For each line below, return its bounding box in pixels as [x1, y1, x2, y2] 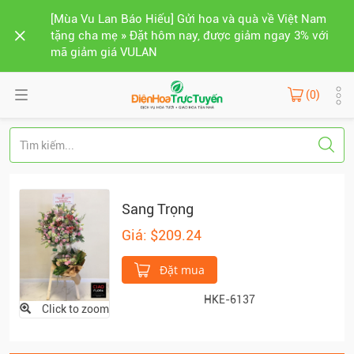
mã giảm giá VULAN [51, 45, 157, 59]
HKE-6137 [203, 293, 255, 306]
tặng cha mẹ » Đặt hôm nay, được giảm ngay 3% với [51, 28, 329, 43]
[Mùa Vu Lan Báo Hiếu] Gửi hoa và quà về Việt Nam [51, 12, 326, 26]
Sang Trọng [122, 201, 194, 217]
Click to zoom [42, 303, 109, 316]
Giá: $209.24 [122, 227, 201, 243]
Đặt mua [156, 262, 205, 277]
